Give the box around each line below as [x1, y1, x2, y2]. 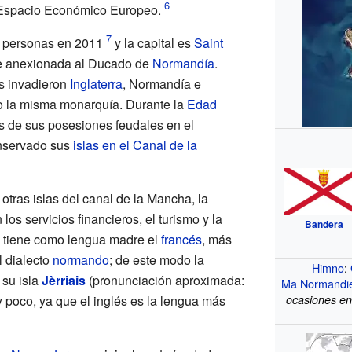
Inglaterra [69, 74, 123, 93]
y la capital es [111, 33, 194, 52]
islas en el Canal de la [72, 135, 197, 154]
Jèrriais [41, 270, 86, 289]
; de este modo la [108, 250, 204, 269]
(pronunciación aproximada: [85, 270, 244, 289]
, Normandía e [122, 74, 201, 93]
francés [160, 229, 202, 248]
